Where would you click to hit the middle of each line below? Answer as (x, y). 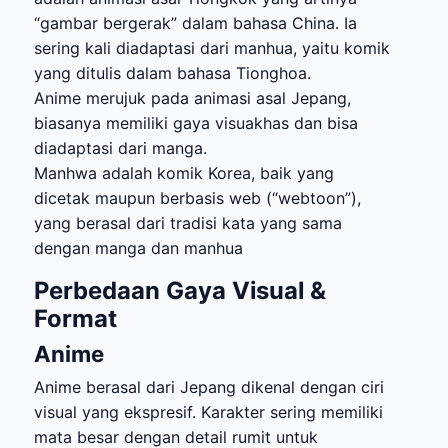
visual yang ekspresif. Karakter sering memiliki (208, 411)
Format (75, 318)
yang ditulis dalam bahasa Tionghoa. (172, 72)
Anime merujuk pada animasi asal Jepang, (192, 97)
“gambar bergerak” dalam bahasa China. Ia (195, 22)
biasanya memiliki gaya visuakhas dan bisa (196, 122)
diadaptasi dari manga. (120, 147)
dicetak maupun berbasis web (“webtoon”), (197, 197)
